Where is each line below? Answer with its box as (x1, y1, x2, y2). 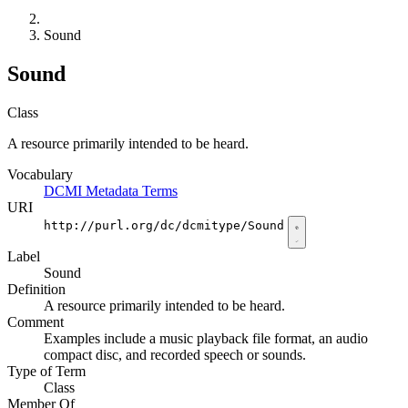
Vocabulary (7, 167, 73, 183)
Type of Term (7, 363, 86, 380)
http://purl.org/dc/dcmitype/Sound (44, 219, 284, 233)
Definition (7, 281, 66, 298)
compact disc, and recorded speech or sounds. (44, 347, 306, 363)
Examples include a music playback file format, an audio (44, 331, 368, 347)
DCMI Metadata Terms (44, 183, 178, 199)
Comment (7, 314, 64, 331)
